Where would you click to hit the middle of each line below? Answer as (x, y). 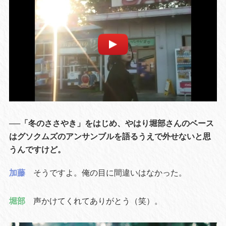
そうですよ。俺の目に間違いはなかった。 (110, 172)
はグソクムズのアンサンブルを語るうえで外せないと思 (110, 136)
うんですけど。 (37, 149)
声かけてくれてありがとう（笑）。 (98, 201)
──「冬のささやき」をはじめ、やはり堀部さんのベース (111, 123)
